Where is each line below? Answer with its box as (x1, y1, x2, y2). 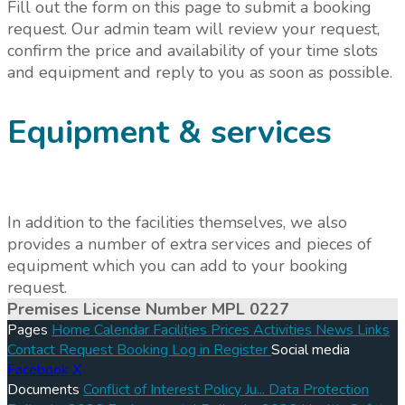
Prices (211, 320, 253, 341)
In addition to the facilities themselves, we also (7, 212, 347, 234)
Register (213, 340, 271, 361)
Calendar (94, 320, 153, 341)
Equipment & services (7, 110, 332, 155)
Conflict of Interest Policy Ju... (83, 380, 268, 400)
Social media (271, 340, 350, 361)
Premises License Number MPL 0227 (7, 298, 289, 321)
